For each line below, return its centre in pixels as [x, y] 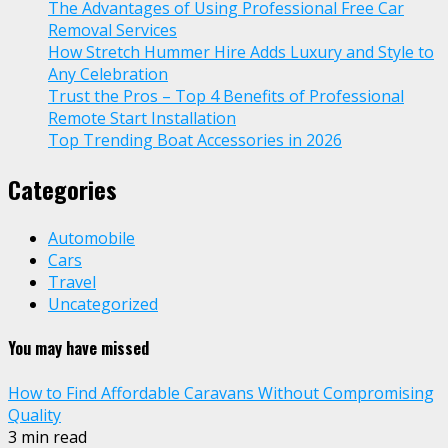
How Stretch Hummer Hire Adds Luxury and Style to [241, 52]
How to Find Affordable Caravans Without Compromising [221, 392]
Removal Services [112, 30]
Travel [72, 282]
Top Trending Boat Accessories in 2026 [195, 140]
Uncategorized [103, 304]
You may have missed [78, 348]
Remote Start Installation [142, 118]
